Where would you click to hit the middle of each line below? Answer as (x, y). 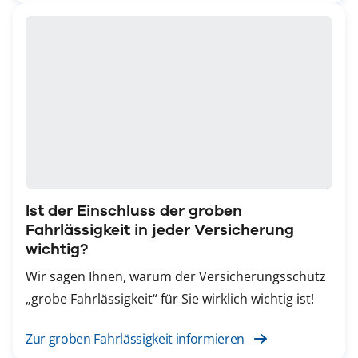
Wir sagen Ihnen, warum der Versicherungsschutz (176, 277)
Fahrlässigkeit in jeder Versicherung (160, 230)
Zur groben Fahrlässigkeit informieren (135, 339)
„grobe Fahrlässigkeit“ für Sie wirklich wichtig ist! (170, 299)
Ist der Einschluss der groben (134, 211)
